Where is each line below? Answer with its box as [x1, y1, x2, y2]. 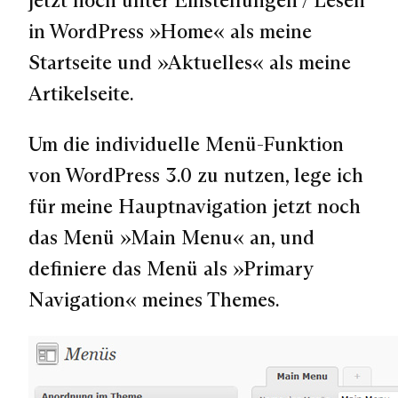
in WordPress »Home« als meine [28, 18, 312, 44]
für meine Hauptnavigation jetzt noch [28, 194, 361, 219]
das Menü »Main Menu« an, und [28, 225, 314, 251]
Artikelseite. [28, 80, 134, 106]
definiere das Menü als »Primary [28, 256, 313, 282]
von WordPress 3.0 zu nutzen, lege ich [28, 163, 363, 188]
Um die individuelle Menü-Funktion [28, 131, 344, 157]
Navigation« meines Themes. [28, 287, 280, 313]
